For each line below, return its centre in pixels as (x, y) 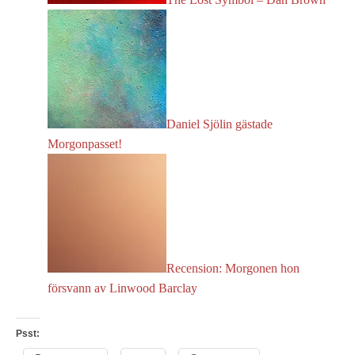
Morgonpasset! (85, 144)
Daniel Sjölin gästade (219, 124)
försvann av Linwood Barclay (122, 288)
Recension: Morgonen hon (233, 268)
